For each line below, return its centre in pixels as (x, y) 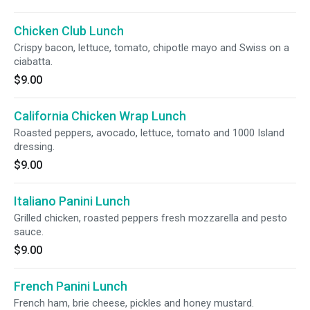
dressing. (34, 147)
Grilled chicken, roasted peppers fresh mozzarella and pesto (151, 218)
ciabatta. (33, 62)
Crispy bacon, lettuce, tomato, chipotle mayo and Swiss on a (152, 48)
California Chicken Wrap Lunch (100, 116)
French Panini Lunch (71, 286)
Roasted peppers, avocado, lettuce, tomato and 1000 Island (149, 133)
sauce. (29, 232)
